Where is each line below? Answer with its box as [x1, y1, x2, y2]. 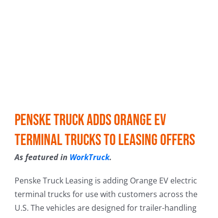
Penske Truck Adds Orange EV [15, 111, 166, 130]
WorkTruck [69, 152, 109, 163]
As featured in [14, 152, 70, 163]
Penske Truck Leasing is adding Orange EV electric [14, 175, 197, 186]
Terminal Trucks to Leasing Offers [15, 131, 195, 150]
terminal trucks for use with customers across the [14, 189, 198, 200]
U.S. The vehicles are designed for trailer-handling [14, 202, 197, 213]
